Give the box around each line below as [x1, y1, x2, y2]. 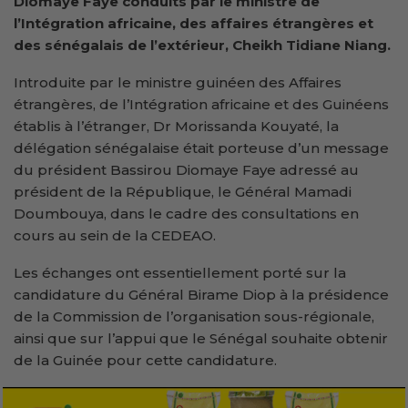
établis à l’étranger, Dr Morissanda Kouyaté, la [14, 117, 339, 135]
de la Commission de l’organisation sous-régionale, [14, 307, 374, 325]
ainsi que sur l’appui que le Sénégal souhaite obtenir [14, 329, 388, 347]
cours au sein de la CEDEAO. [14, 226, 216, 244]
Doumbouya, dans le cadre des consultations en [14, 204, 359, 222]
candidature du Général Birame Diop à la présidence [14, 285, 389, 303]
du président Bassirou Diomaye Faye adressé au [14, 160, 359, 178]
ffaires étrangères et [219, 14, 373, 32]
